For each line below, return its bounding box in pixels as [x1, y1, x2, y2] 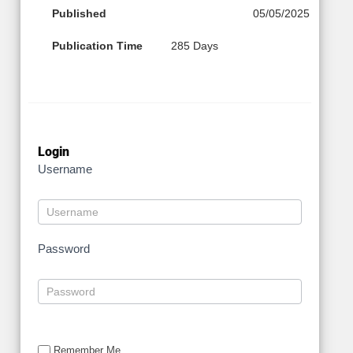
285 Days [171, 39, 218, 53]
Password [38, 242, 90, 256]
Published [52, 7, 106, 20]
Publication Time [52, 39, 143, 53]
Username [38, 162, 92, 176]
